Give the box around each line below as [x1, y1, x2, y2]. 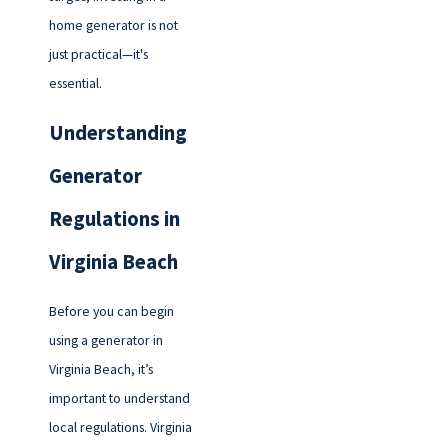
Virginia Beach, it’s [48, 360, 153, 379]
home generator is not [48, 15, 178, 34]
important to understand [48, 389, 190, 408]
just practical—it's [48, 44, 148, 63]
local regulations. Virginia [48, 418, 192, 437]
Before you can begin [48, 302, 174, 321]
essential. [48, 73, 102, 92]
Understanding [48, 119, 187, 146]
